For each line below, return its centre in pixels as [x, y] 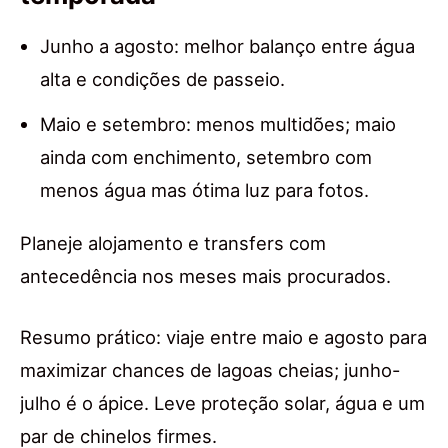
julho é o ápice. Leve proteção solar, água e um [222, 403]
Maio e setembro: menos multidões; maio [218, 124]
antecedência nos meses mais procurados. [205, 276]
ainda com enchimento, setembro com [206, 157]
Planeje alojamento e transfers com [173, 243]
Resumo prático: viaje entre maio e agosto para [223, 337]
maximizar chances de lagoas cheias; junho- [210, 370]
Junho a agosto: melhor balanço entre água [227, 46]
